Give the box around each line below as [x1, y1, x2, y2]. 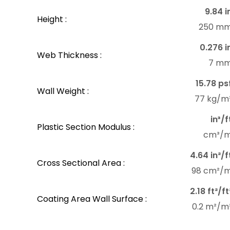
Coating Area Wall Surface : [37, 193, 147, 205]
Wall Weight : [37, 85, 89, 98]
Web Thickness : [37, 49, 102, 62]
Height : [37, 13, 67, 26]
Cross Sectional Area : [37, 157, 125, 169]
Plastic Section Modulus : [37, 121, 135, 133]
